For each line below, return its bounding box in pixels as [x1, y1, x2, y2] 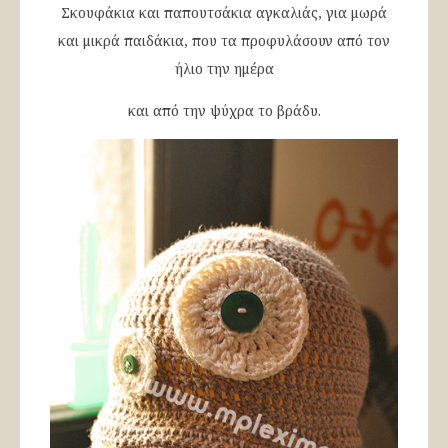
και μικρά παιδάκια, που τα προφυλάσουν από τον [58, 31, 390, 50]
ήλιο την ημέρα [174, 59, 274, 78]
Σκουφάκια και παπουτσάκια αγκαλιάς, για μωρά [61, 3, 387, 22]
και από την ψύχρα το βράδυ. [127, 101, 321, 120]
